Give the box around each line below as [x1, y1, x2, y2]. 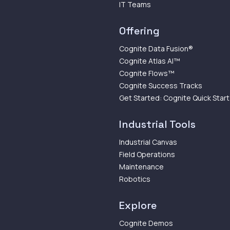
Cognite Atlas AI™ [119, 55, 180, 66]
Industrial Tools [119, 117, 196, 131]
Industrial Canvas [119, 137, 177, 147]
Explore [119, 198, 157, 212]
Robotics [119, 174, 150, 184]
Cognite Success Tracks [119, 80, 202, 90]
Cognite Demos [119, 218, 173, 228]
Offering [119, 24, 160, 37]
